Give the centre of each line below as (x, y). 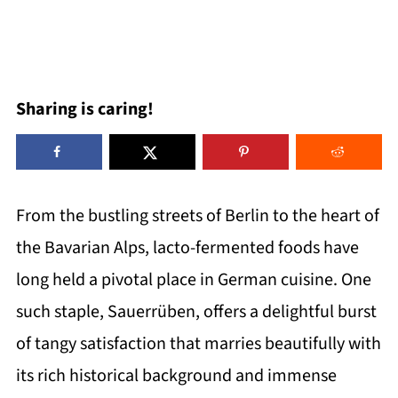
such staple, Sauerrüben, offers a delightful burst (196, 312)
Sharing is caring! (84, 109)
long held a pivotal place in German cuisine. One (193, 280)
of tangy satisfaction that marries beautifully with (198, 344)
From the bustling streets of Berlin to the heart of (197, 216)
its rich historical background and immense (176, 376)
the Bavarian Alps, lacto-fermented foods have (187, 248)
